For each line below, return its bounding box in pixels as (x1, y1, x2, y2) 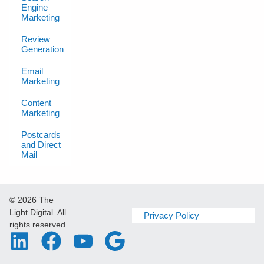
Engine (21, 2, 48, 13)
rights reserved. (9, 220, 68, 230)
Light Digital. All (9, 207, 66, 217)
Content (21, 98, 51, 108)
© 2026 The (9, 195, 54, 205)
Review (21, 34, 50, 45)
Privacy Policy (144, 210, 199, 220)
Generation (21, 44, 64, 55)
